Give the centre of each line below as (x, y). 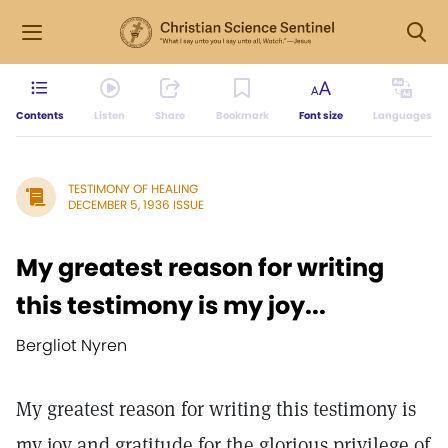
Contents (40, 115)
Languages (402, 115)
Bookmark (242, 115)
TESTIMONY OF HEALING (133, 188)
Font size (320, 115)
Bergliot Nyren (71, 345)
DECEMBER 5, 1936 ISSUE (136, 204)
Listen (110, 115)
